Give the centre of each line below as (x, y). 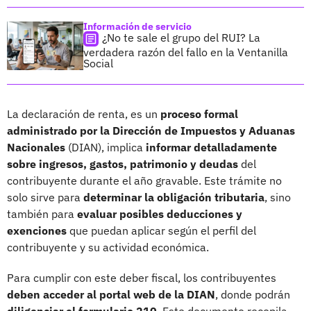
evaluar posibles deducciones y (158, 213)
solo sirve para (44, 197)
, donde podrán (253, 294)
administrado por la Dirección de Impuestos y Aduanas (151, 130)
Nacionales (36, 147)
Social (98, 63)
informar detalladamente (210, 147)
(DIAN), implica (104, 147)
